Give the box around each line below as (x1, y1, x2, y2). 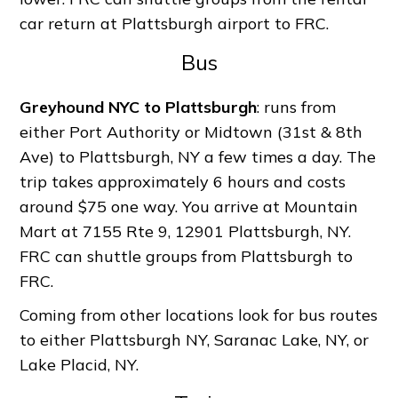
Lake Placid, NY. (20, 354, 139, 376)
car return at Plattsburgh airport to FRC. (20, 12, 330, 34)
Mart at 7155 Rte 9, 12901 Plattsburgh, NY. (20, 220, 352, 242)
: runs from (257, 96, 337, 117)
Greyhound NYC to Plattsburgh (20, 96, 258, 117)
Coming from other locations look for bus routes (20, 305, 378, 326)
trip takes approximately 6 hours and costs (20, 171, 346, 192)
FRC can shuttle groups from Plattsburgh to (20, 245, 354, 267)
